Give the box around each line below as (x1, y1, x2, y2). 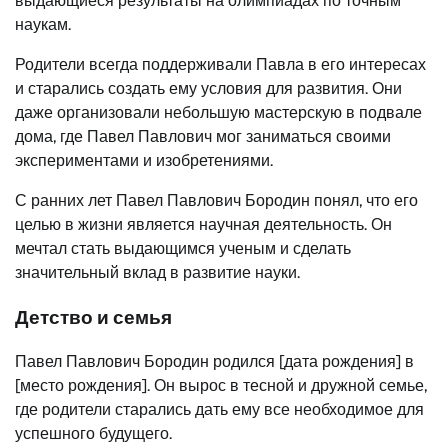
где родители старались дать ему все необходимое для (15, 400, 424, 420)
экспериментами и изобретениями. (15, 150, 273, 170)
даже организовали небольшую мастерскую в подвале (15, 102, 422, 122)
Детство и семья (15, 305, 172, 329)
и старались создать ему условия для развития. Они (15, 78, 402, 98)
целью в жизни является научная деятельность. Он (15, 214, 392, 234)
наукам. (15, 14, 71, 34)
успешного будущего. (15, 424, 172, 444)
